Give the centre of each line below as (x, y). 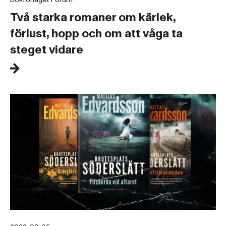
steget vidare (47, 50)
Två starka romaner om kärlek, (93, 18)
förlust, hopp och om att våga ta (96, 34)
